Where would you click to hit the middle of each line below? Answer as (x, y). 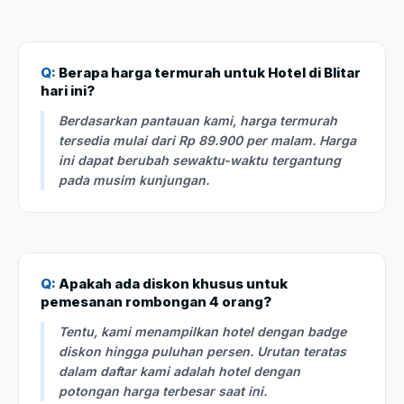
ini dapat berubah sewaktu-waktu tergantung (200, 160)
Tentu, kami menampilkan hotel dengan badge (202, 331)
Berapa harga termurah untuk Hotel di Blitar (208, 72)
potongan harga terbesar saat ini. (163, 390)
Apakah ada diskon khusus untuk (172, 283)
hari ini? (68, 90)
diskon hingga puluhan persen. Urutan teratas (202, 351)
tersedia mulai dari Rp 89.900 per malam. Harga (207, 140)
